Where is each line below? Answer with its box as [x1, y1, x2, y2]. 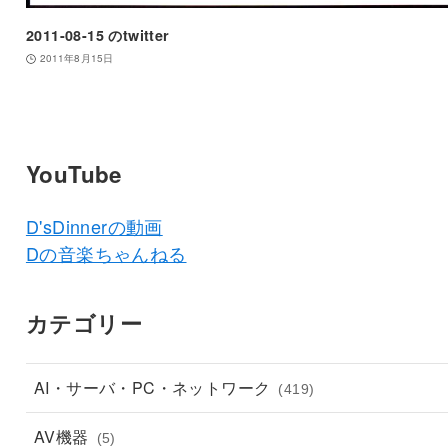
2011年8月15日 [39, 51, 113, 66]
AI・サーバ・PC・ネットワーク [33, 375, 275, 399]
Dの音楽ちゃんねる [25, 240, 187, 267]
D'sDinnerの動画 [25, 213, 163, 240]
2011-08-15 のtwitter [25, 25, 170, 46]
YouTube [25, 158, 122, 191]
